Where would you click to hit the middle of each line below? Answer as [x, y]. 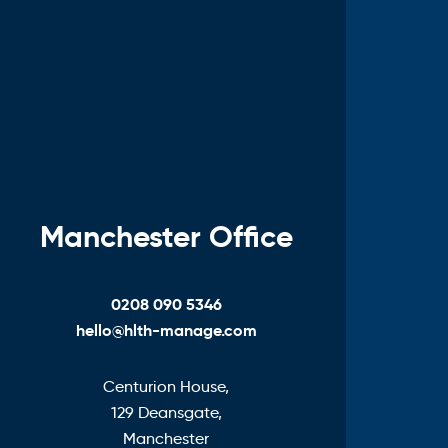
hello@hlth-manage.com [166, 330]
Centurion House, [166, 386]
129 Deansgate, [166, 412]
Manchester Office [166, 236]
